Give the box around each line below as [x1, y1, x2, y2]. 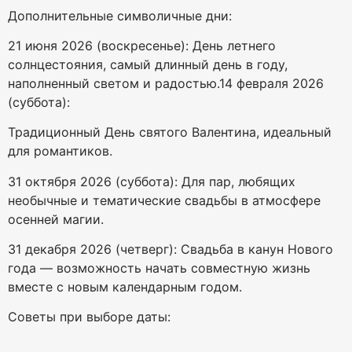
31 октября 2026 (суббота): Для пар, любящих [8, 173, 295, 189]
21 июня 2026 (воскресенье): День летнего [8, 37, 276, 53]
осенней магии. [8, 211, 104, 227]
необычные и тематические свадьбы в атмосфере [8, 192, 321, 208]
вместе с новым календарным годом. [8, 279, 242, 295]
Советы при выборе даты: [8, 309, 170, 325]
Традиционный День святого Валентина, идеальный [8, 124, 332, 141]
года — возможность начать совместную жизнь [8, 260, 310, 277]
